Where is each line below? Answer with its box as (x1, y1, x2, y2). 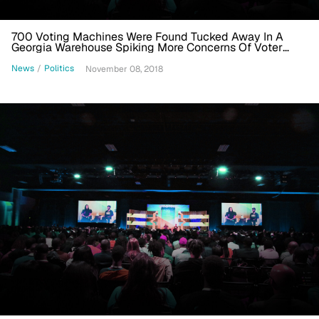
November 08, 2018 (85, 63, 163, 75)
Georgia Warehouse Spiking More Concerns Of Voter (11, 39, 283, 55)
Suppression (11, 50, 76, 66)
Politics (44, 63, 74, 75)
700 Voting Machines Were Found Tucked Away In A (11, 28, 283, 44)
